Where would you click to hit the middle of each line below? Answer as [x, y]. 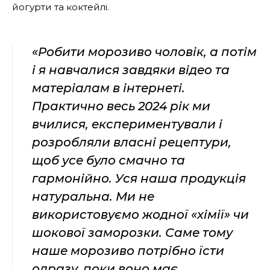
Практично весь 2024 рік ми [121, 106]
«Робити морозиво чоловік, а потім [144, 52]
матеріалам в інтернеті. [108, 88]
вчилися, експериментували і [127, 124]
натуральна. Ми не [93, 196]
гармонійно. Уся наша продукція [139, 178]
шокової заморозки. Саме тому [132, 232]
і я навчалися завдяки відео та [131, 70]
